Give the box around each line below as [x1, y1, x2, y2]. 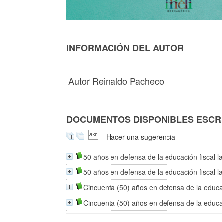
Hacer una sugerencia [106, 131, 176, 142]
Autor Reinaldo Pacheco [68, 74, 165, 87]
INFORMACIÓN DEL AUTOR [66, 41, 184, 54]
